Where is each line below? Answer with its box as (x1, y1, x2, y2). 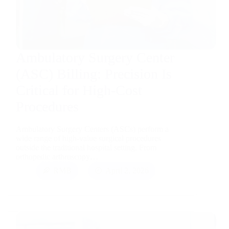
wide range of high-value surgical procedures (16, 133, 161, 143)
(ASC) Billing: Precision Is (16, 66, 172, 82)
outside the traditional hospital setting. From (16, 143, 156, 152)
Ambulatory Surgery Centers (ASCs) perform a (16, 124, 169, 133)
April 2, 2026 (105, 166, 149, 175)
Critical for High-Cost (16, 82, 142, 99)
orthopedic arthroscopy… (16, 152, 98, 161)
